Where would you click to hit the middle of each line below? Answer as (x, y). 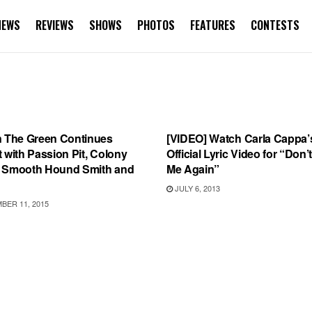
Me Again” (193, 169)
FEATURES (213, 25)
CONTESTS (275, 25)
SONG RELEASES (212, 109)
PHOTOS (156, 25)
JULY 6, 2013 (196, 188)
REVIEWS (55, 25)
